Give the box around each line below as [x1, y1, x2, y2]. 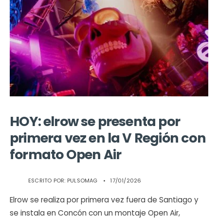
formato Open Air [10, 145, 122, 164]
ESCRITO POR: [28, 177, 67, 185]
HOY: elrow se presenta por [10, 112, 181, 131]
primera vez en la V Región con [10, 129, 206, 147]
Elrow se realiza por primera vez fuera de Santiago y [10, 195, 199, 205]
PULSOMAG [67, 177, 98, 185]
